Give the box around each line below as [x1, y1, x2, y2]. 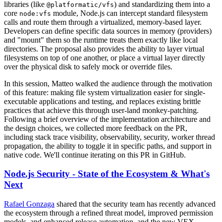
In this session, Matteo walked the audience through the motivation [4, 79, 212, 88]
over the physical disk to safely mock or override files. [4, 62, 172, 71]
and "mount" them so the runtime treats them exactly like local [4, 35, 198, 44]
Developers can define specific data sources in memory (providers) [4, 26, 212, 35]
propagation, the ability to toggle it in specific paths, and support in [4, 141, 212, 150]
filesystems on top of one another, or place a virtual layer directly [4, 53, 205, 62]
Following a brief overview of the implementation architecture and [4, 114, 211, 123]
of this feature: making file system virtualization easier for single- [4, 88, 205, 97]
